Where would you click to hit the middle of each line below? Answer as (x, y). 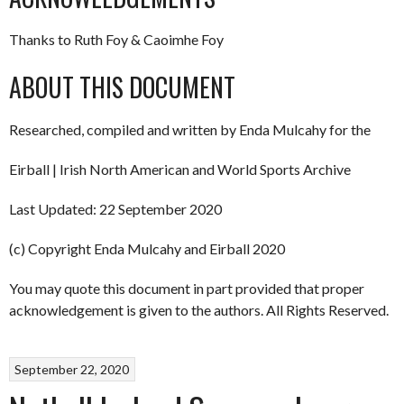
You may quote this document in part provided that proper (187, 288)
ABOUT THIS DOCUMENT (122, 87)
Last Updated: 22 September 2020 (115, 209)
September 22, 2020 (72, 369)
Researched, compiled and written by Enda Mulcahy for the (190, 129)
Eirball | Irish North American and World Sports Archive (180, 169)
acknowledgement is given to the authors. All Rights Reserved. (199, 310)
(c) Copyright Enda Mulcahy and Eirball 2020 (147, 248)
